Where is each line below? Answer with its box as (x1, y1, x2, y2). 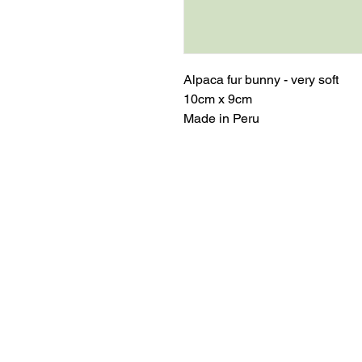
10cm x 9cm (183, 90, 252, 107)
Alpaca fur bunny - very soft (183, 71, 339, 87)
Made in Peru (183, 110, 259, 126)
